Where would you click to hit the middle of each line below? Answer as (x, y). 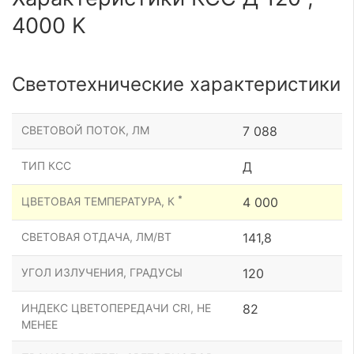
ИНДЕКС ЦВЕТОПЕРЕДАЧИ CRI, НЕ (116, 307)
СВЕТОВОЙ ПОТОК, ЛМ (85, 130)
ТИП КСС (46, 165)
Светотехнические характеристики (176, 84)
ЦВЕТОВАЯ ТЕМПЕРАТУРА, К (100, 201)
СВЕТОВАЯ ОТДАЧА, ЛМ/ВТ (96, 236)
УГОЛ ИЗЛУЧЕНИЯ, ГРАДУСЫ (102, 272)
